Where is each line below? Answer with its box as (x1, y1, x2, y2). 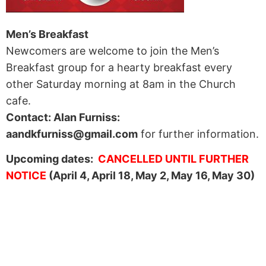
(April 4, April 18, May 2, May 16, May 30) (46, 169, 255, 182)
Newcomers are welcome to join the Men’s (6, 44, 219, 57)
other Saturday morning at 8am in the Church (6, 77, 236, 90)
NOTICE (6, 169, 46, 182)
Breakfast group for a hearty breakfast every (6, 61, 232, 74)
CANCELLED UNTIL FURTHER (98, 153, 249, 166)
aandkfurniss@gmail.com (6, 127, 138, 140)
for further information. (138, 127, 259, 140)
